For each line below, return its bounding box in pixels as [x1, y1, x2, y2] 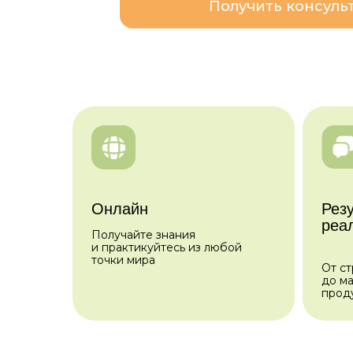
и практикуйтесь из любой [91, 240, 242, 255]
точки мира [91, 253, 155, 267]
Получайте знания [91, 228, 195, 242]
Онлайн [91, 200, 148, 217]
